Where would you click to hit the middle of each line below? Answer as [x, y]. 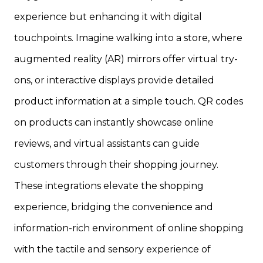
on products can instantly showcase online [114, 122]
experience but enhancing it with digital [108, 16]
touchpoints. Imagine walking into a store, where [128, 38]
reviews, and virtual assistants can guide [107, 143]
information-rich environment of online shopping [129, 228]
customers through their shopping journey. [116, 164]
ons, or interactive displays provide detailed [114, 80]
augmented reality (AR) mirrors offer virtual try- [126, 59]
